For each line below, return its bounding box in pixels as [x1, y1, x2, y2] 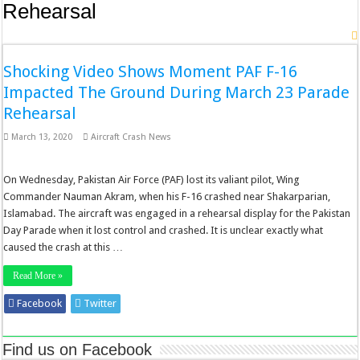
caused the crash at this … [3, 241, 124, 254]
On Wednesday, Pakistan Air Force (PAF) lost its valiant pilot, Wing [3, 174, 301, 186]
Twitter [84, 297, 117, 310]
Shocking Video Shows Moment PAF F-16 [3, 62, 298, 82]
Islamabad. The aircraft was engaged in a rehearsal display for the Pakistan [3, 207, 351, 220]
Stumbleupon [132, 297, 194, 310]
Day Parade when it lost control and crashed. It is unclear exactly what [3, 224, 324, 237]
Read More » [13, 270, 63, 282]
